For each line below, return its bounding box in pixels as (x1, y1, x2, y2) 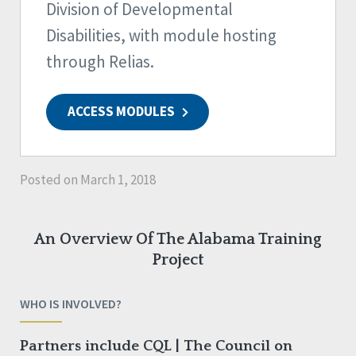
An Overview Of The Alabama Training (34, 230, 322, 249)
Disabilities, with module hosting (46, 25, 277, 47)
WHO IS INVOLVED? (20, 296, 122, 312)
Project (152, 251, 204, 269)
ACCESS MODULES (67, 103, 177, 121)
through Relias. (46, 51, 154, 73)
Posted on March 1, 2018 (20, 171, 156, 189)
